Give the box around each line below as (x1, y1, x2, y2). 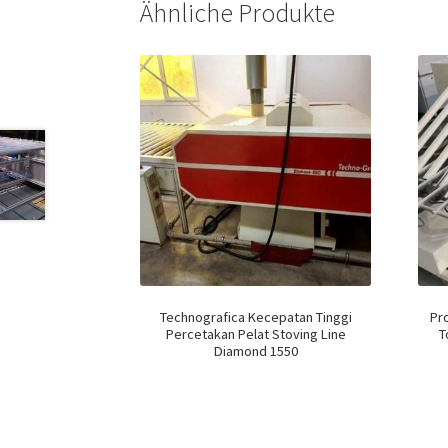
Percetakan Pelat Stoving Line (165, 325, 346, 344)
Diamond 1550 (213, 342, 298, 361)
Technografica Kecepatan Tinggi (159, 308, 352, 327)
